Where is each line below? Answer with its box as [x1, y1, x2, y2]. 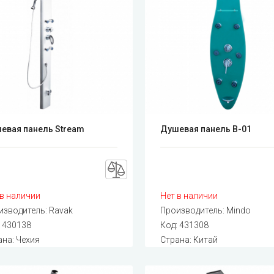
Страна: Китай [160, 234, 218, 245]
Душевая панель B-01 [160, 124, 252, 134]
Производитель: [160, 205, 227, 215]
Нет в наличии [160, 190, 218, 201]
